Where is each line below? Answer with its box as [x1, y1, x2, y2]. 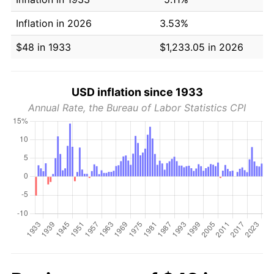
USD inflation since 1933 [71, 85, 203, 98]
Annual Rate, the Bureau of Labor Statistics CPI [28, 101, 246, 114]
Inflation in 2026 [16, 17, 92, 29]
